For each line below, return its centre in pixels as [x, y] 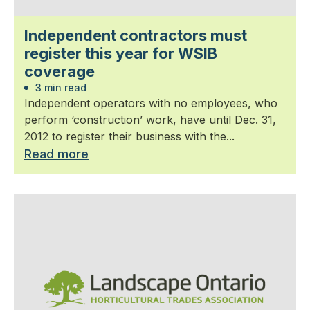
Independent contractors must [136, 35]
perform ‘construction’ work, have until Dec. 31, [150, 119]
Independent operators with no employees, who [151, 103]
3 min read [60, 87]
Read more [56, 154]
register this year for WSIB [121, 53]
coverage [60, 71]
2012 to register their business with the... [129, 136]
